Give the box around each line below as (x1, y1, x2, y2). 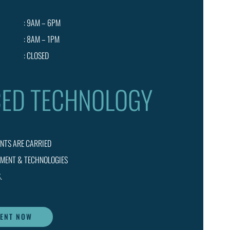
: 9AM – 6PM (23, 16, 61, 29)
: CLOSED (23, 49, 49, 62)
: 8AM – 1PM (23, 32, 60, 45)
